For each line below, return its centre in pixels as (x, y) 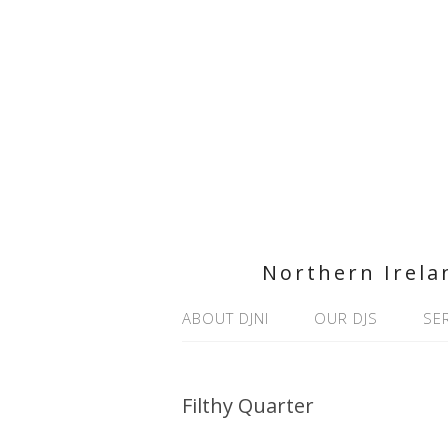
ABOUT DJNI (225, 318)
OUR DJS (346, 318)
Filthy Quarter (248, 405)
